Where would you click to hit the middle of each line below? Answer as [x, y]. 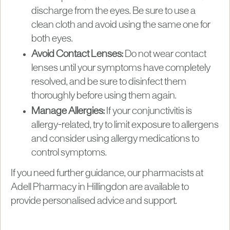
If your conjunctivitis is [148, 111]
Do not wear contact [165, 54]
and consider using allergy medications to [115, 139]
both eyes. [52, 39]
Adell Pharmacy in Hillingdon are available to [100, 187]
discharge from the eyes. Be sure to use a [113, 11]
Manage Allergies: [68, 111]
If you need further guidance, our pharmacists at [107, 173]
